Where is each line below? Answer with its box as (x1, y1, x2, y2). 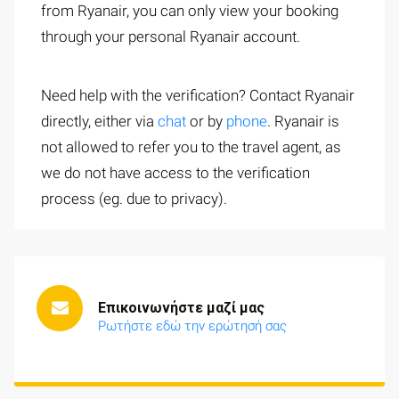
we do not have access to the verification (41, 164, 310, 183)
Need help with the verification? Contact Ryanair (41, 86, 354, 105)
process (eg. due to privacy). (41, 190, 231, 208)
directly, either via (41, 112, 158, 131)
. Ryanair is (267, 112, 339, 131)
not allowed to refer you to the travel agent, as (41, 138, 341, 157)
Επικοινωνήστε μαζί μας (98, 299, 265, 317)
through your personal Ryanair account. (41, 28, 304, 46)
